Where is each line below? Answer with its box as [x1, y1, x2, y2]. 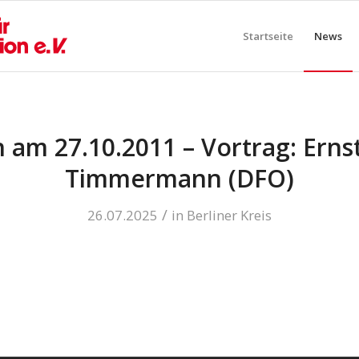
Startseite [242, 29, 293, 43]
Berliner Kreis [187, 206, 272, 224]
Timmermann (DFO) [65, 162, 294, 195]
